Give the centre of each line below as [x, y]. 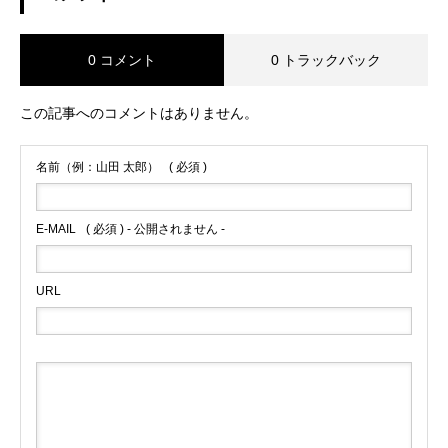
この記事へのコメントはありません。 [139, 113]
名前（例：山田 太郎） [97, 167]
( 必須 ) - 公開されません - [155, 229]
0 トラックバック [326, 60]
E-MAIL [56, 229]
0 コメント [122, 60]
